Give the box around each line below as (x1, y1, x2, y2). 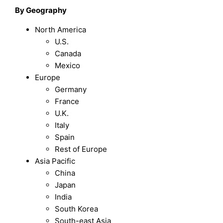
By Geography (15, 5, 67, 15)
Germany (55, 85, 87, 95)
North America (35, 25, 87, 35)
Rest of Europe (55, 144, 108, 154)
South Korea (55, 204, 99, 214)
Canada (55, 49, 82, 59)
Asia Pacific (35, 156, 76, 166)
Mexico (55, 61, 81, 71)
